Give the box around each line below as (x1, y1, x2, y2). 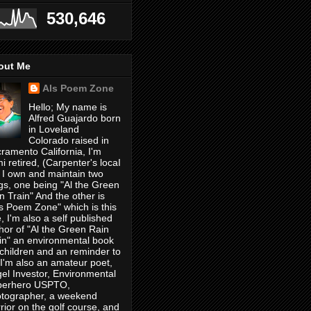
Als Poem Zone (42, 83, 114, 94)
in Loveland (28, 124, 79, 135)
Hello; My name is (28, 101, 107, 113)
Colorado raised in (28, 135, 109, 146)
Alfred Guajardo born (28, 112, 121, 124)
